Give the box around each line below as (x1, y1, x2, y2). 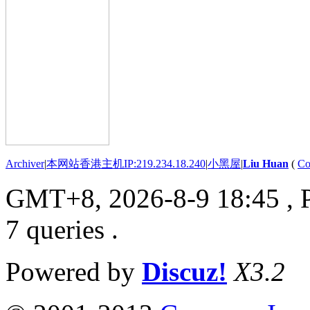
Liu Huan (243, 157, 289, 170)
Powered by (6, 256, 142, 286)
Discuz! (142, 256, 227, 286)
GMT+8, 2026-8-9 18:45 (6, 183, 280, 213)
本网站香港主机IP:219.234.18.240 (46, 157, 206, 170)
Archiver (6, 157, 44, 170)
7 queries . (6, 214, 118, 244)
